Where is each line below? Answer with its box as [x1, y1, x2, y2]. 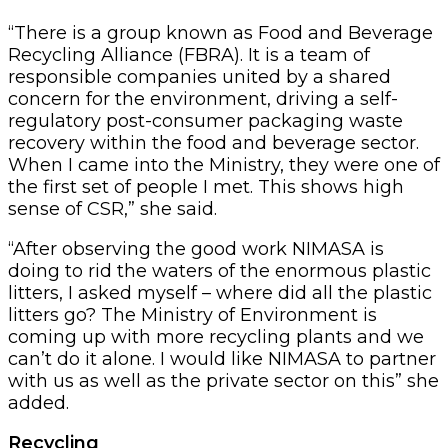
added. [8, 391, 69, 414]
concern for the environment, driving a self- [8, 87, 398, 110]
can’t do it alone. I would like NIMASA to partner [8, 347, 436, 370]
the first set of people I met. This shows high [8, 175, 404, 198]
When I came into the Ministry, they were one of [8, 153, 440, 176]
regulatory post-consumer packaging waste [8, 109, 403, 132]
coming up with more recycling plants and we [8, 325, 424, 348]
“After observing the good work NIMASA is [8, 237, 384, 260]
